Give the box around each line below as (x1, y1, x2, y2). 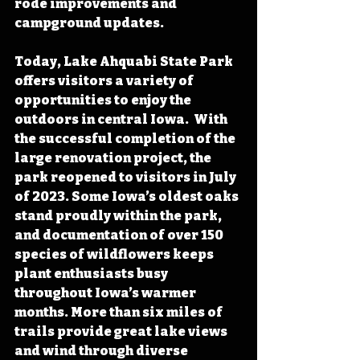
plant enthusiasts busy (14, 265, 170, 281)
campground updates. (14, 14, 164, 31)
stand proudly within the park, (14, 207, 224, 223)
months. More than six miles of (14, 304, 225, 320)
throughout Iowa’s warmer (14, 284, 198, 301)
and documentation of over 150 (14, 227, 226, 243)
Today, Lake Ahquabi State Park (14, 53, 235, 69)
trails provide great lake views (14, 323, 230, 339)
